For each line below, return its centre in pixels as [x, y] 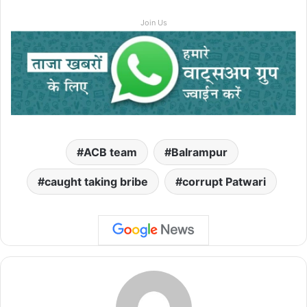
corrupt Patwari [224, 182]
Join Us [153, 22]
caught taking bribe [96, 182]
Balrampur [199, 152]
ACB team [110, 152]
